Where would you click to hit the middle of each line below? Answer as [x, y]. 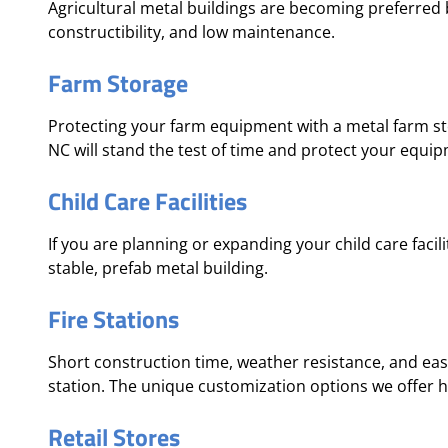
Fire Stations [113, 319]
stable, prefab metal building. [158, 268]
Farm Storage [118, 83]
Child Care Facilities [147, 201]
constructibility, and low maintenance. [191, 32]
